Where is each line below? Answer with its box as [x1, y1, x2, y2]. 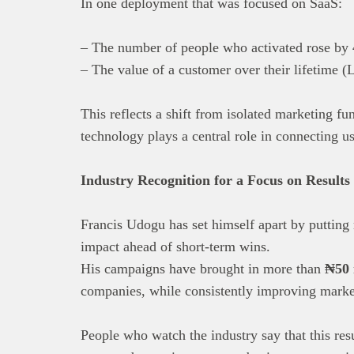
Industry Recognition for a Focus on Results [81, 171, 350, 188]
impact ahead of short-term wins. [81, 238, 270, 254]
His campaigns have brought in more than [81, 260, 325, 277]
